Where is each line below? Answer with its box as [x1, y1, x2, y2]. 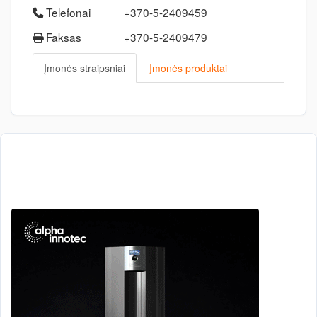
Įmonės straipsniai [44, 61, 125, 75]
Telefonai [43, 4, 91, 20]
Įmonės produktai [149, 61, 227, 75]
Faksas [43, 29, 81, 45]
